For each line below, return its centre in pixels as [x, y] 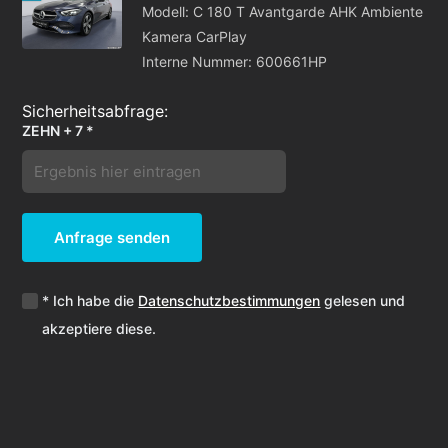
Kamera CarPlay [195, 37]
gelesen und [363, 301]
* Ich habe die [90, 301]
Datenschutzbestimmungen [229, 301]
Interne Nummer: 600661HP [235, 62]
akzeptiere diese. [99, 329]
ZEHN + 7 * [58, 131]
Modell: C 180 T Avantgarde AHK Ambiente [283, 12]
